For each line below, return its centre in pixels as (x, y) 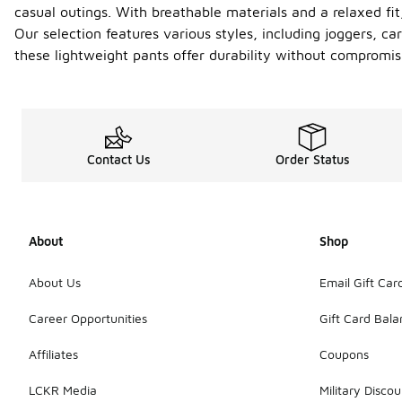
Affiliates (53, 354)
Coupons (344, 354)
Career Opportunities (88, 318)
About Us (55, 282)
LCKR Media (63, 389)
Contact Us (118, 159)
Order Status (312, 159)
